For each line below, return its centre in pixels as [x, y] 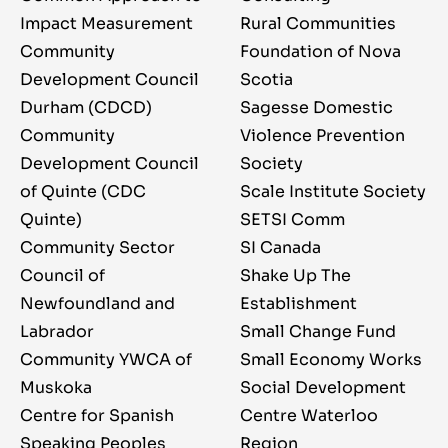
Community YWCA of [106, 360]
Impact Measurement [106, 24]
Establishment [298, 304]
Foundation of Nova [320, 52]
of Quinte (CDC [83, 192]
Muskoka [56, 388]
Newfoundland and [97, 304]
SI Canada [280, 248]
